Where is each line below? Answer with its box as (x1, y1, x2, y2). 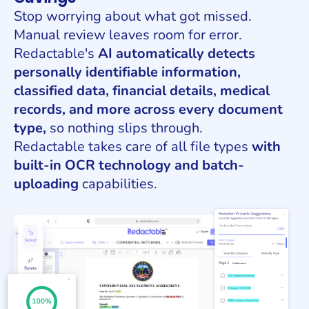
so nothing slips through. (46, 118, 203, 137)
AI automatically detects (98, 43, 255, 63)
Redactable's (14, 43, 98, 63)
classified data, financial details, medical (14, 81, 270, 100)
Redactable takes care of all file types (14, 137, 252, 156)
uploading (14, 174, 79, 193)
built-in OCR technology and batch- (14, 155, 244, 175)
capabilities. (79, 174, 157, 193)
